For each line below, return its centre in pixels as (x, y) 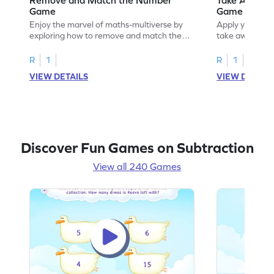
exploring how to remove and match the (106, 35)
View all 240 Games (137, 166)
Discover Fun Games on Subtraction (137, 147)
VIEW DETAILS (59, 76)
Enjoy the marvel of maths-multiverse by (106, 24)
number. (46, 46)
